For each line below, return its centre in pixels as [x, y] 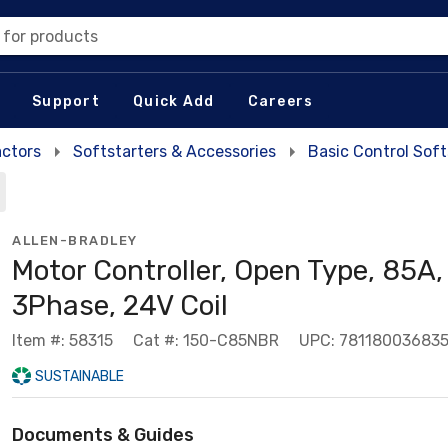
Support [66, 101]
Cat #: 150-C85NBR [206, 340]
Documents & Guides [103, 435]
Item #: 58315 [62, 340]
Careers [280, 101]
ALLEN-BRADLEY [75, 240]
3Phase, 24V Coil [120, 305]
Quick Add [174, 101]
